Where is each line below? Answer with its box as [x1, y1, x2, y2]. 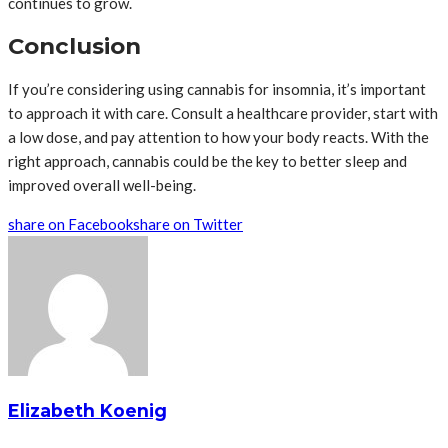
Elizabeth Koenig [8, 400, 167, 422]
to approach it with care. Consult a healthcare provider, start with [8, 103, 438, 122]
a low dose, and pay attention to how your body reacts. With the [8, 127, 429, 146]
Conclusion [8, 31, 141, 60]
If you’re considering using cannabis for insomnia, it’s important [8, 79, 426, 98]
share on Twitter [133, 214, 243, 233]
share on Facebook [8, 214, 133, 233]
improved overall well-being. [8, 175, 196, 194]
